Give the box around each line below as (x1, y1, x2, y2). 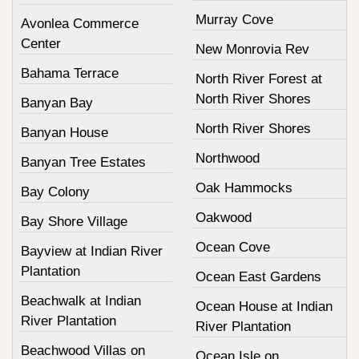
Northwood (195, 151, 260, 166)
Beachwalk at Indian (21, 293, 141, 309)
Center (21, 36, 61, 51)
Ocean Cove (195, 240, 270, 255)
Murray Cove (195, 12, 273, 27)
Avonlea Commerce (21, 16, 139, 31)
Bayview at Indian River (21, 244, 163, 259)
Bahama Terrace (21, 66, 119, 81)
